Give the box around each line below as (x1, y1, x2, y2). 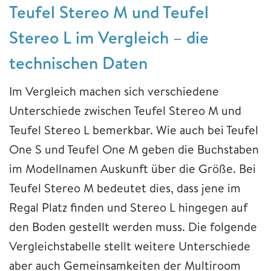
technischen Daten (9, 50, 148, 74)
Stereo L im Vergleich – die (9, 25, 209, 49)
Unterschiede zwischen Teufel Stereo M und (9, 102, 241, 119)
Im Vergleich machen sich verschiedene (9, 82, 219, 99)
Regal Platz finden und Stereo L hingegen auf (9, 198, 247, 215)
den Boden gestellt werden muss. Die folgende (9, 218, 257, 235)
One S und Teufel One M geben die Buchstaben (9, 140, 259, 157)
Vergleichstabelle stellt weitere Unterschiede (9, 237, 250, 254)
